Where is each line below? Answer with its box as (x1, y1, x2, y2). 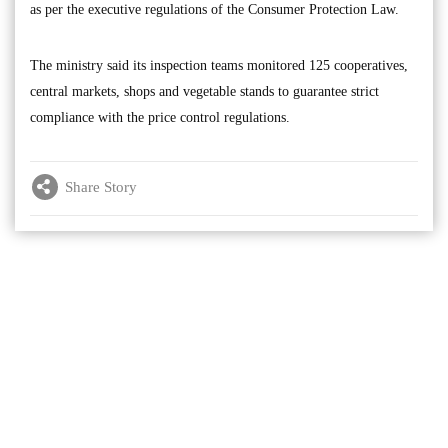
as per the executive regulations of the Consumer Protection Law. (30, 2, 399, 17)
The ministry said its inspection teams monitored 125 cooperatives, (30, 58, 408, 73)
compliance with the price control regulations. (30, 110, 290, 125)
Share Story (65, 178, 137, 195)
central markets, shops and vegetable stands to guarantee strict (30, 84, 379, 99)
